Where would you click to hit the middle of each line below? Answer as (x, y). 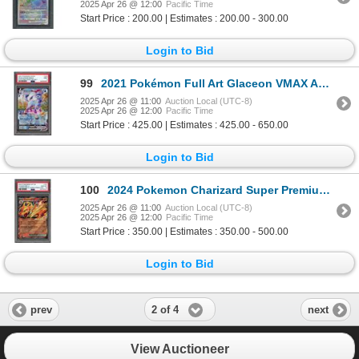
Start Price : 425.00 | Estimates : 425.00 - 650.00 (184, 125)
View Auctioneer (179, 349)
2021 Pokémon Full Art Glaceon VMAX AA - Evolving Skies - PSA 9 (210, 83)
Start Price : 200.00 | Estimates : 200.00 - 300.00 (184, 18)
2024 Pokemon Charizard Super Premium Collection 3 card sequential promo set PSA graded (213, 190)
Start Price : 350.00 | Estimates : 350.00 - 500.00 (184, 232)
